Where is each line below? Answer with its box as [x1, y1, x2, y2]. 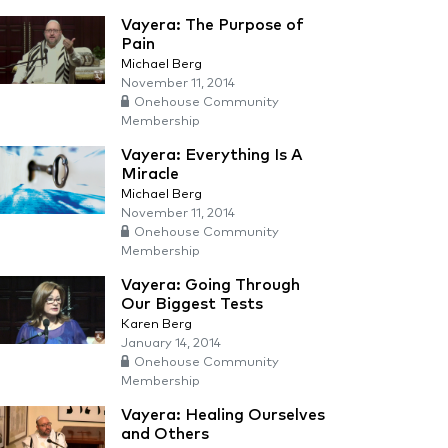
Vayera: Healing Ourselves [121, 407, 325, 423]
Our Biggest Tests [121, 296, 263, 312]
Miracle [121, 166, 179, 182]
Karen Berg [121, 318, 192, 331]
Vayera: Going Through [121, 277, 300, 293]
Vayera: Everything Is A [121, 147, 303, 163]
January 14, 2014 [121, 337, 221, 350]
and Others [121, 426, 209, 442]
